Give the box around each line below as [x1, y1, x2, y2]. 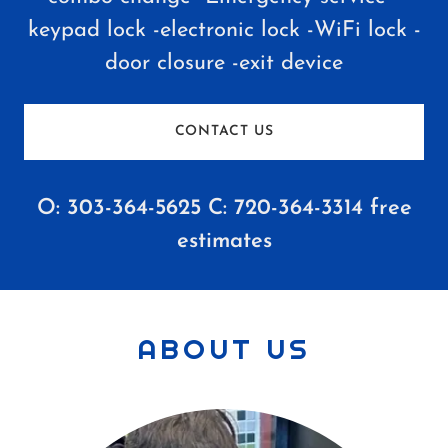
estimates [176, 229, 272, 253]
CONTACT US [174, 124, 274, 140]
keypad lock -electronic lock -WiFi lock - [27, 18, 421, 42]
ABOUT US [137, 330, 311, 367]
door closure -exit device [105, 51, 343, 75]
